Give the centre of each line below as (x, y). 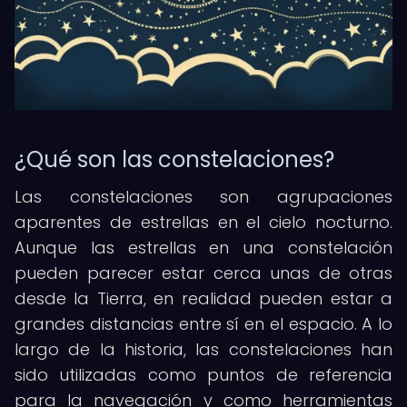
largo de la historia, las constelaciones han (203, 349)
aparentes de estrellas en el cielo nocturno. (203, 222)
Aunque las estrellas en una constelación (203, 248)
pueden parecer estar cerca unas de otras (203, 273)
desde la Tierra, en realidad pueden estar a (203, 298)
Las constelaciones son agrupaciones (203, 197)
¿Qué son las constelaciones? (174, 159)
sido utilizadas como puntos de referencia (203, 375)
